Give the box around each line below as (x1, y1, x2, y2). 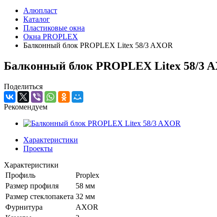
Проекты (23, 144, 53, 153)
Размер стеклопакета (5, 192, 74, 201)
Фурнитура (5, 202, 43, 211)
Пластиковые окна (23, 24, 85, 32)
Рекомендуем (4, 102, 47, 111)
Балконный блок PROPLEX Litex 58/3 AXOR (23, 41, 173, 49)
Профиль (5, 170, 35, 179)
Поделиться (4, 82, 43, 91)
